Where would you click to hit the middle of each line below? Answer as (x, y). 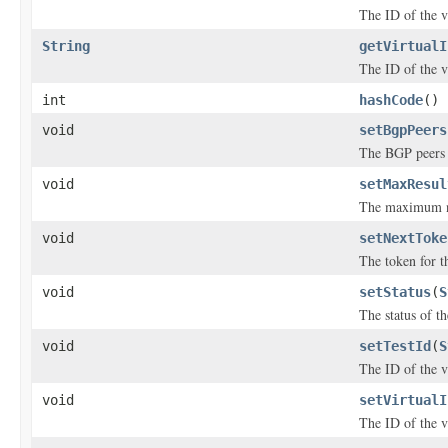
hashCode (391, 100)
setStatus (395, 292)
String (66, 46)
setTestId (395, 346)
